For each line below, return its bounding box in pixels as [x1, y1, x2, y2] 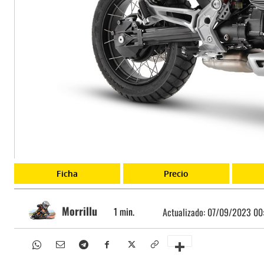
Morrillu [62, 203, 97, 219]
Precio [164, 168, 189, 179]
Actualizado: [163, 205, 207, 220]
